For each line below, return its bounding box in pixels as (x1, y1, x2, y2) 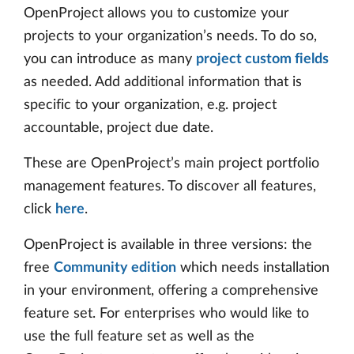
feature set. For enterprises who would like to (24, 306, 309, 321)
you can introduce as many (24, 51, 196, 66)
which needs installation (176, 260, 330, 275)
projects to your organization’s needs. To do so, (24, 28, 317, 43)
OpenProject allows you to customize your (24, 6, 289, 21)
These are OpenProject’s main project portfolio (24, 156, 319, 171)
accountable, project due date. (24, 120, 213, 135)
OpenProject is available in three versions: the (24, 237, 312, 252)
